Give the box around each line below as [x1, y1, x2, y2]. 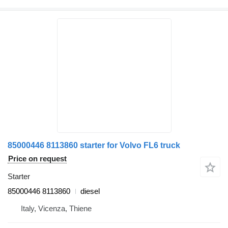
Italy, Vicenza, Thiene [21, 204, 92, 213]
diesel [80, 187, 100, 195]
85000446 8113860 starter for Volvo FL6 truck [8, 141, 180, 150]
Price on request [8, 154, 67, 163]
